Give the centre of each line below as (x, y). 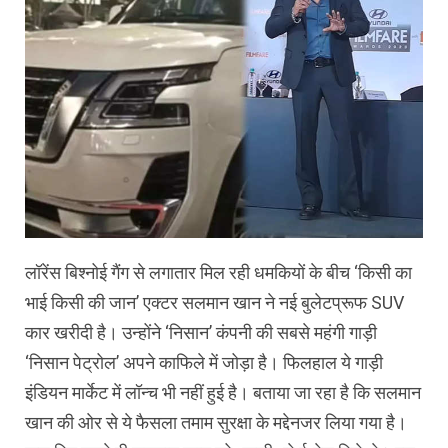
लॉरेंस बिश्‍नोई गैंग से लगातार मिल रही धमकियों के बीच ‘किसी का (218, 273)
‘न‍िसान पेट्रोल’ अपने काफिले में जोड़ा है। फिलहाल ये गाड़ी (204, 363)
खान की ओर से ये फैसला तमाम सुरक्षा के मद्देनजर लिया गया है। (216, 423)
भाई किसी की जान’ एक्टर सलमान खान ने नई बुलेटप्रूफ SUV (214, 303)
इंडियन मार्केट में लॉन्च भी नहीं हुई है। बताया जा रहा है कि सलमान (223, 393)
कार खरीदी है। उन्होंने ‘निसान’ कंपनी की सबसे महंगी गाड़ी (201, 333)
